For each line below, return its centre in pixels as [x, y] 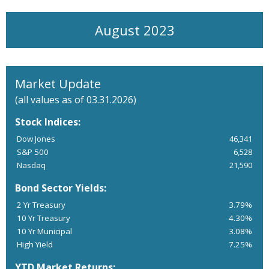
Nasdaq [31, 165]
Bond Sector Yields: [61, 188]
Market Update [58, 84]
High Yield [35, 244]
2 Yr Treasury [41, 205]
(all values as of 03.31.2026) [76, 100]
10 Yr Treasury [44, 218]
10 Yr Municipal [44, 231]
